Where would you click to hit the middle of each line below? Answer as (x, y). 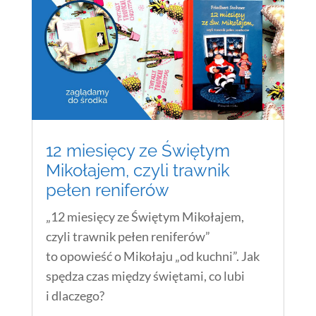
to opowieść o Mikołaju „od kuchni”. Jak (152, 256)
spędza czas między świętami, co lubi (145, 276)
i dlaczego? (75, 296)
